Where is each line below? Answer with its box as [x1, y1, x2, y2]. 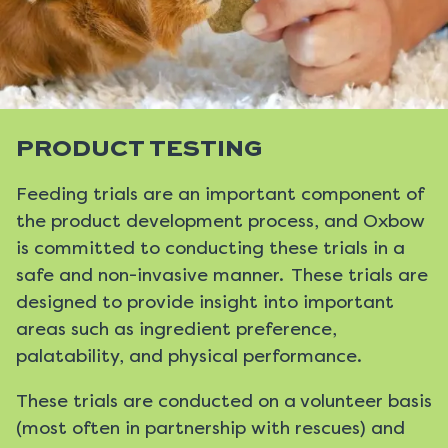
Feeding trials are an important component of [16, 182, 423, 205]
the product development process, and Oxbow [16, 209, 425, 232]
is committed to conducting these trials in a [16, 236, 405, 259]
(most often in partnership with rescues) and [16, 416, 405, 439]
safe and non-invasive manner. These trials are [16, 263, 428, 286]
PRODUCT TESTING [16, 137, 263, 162]
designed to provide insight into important [16, 290, 394, 313]
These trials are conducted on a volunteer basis [16, 389, 432, 412]
